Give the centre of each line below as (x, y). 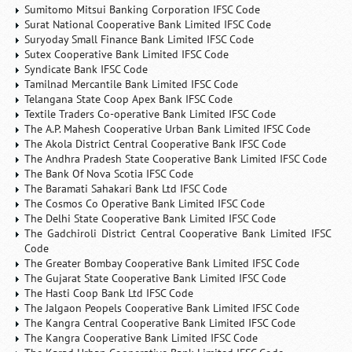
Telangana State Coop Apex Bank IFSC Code (129, 99)
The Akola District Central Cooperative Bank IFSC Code (156, 144)
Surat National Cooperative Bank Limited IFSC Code (148, 24)
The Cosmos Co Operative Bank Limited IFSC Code (145, 203)
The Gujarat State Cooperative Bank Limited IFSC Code (156, 278)
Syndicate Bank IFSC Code (86, 69)
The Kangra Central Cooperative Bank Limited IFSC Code (160, 323)
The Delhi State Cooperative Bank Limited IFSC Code (150, 218)
